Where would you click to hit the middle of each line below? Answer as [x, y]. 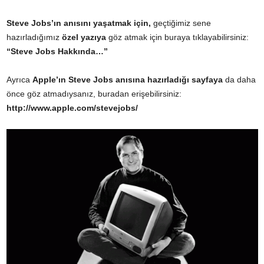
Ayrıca [19, 79]
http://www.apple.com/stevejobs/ [72, 108]
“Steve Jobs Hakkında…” [57, 51]
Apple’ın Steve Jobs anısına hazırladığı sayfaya [128, 79]
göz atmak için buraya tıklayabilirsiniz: [177, 37]
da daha [239, 79]
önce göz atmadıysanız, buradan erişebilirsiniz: [94, 93]
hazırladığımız [34, 37]
